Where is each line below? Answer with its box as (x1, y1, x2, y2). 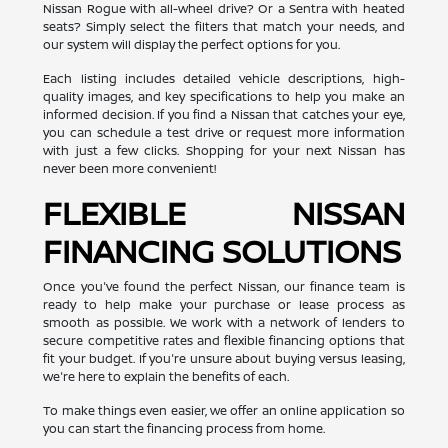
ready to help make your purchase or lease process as (43, 295, 405, 313)
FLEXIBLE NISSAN (43, 190, 405, 235)
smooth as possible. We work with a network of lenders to (43, 313, 405, 331)
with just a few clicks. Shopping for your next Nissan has (43, 141, 405, 159)
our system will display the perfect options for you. (43, 35, 341, 53)
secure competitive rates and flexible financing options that (43, 331, 405, 349)
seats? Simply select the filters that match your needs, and (43, 17, 405, 35)
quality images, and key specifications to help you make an (43, 87, 405, 105)
